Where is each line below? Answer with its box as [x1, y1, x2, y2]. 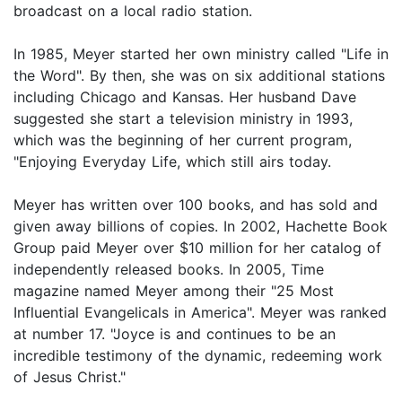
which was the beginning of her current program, [13, 130, 352, 149]
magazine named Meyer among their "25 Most [13, 281, 334, 300]
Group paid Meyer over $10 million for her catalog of [13, 238, 381, 257]
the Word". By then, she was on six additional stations [13, 66, 385, 84]
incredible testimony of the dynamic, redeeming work [13, 345, 382, 364]
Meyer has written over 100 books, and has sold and [13, 195, 378, 214]
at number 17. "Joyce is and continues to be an [13, 324, 336, 343]
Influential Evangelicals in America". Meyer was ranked [13, 302, 387, 321]
